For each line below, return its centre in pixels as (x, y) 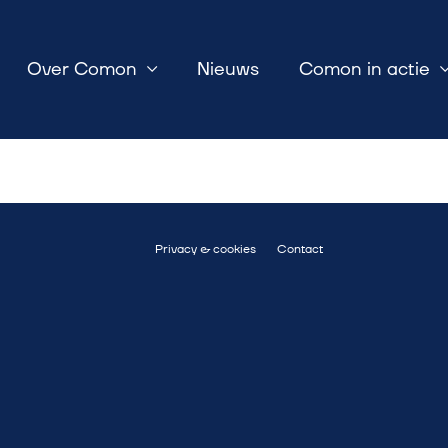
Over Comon (82, 69)
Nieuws (228, 69)
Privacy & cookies (205, 249)
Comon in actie (364, 69)
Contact (300, 249)
